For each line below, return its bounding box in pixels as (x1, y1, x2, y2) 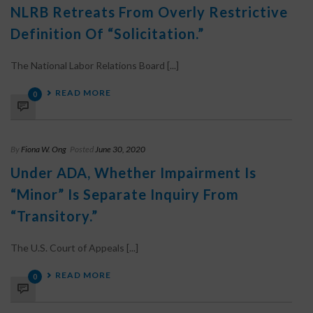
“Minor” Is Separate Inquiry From (10, 186, 239, 203)
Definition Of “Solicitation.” (10, 25, 204, 42)
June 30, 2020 (95, 144, 145, 154)
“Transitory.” (10, 208, 98, 224)
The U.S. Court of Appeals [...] (10, 242, 138, 254)
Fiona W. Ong (21, 144, 66, 154)
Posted (70, 144, 94, 154)
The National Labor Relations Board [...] (10, 59, 179, 71)
